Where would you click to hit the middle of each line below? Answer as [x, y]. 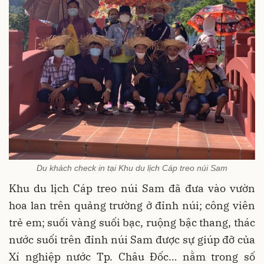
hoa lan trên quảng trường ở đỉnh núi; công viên [132, 205]
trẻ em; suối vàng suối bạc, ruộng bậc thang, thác [132, 222]
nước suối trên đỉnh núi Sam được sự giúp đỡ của [132, 239]
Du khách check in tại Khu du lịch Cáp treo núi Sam [132, 168]
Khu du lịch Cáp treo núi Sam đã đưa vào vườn [132, 188]
